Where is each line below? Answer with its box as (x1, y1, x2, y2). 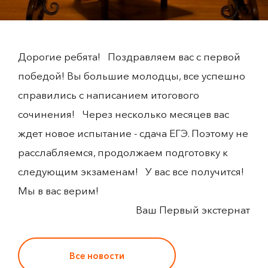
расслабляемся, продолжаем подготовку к (18, 146, 228, 159)
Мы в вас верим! (18, 184, 103, 197)
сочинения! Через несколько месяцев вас (18, 108, 229, 120)
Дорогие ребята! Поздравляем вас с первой (18, 50, 240, 63)
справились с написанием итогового (18, 89, 199, 101)
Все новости (69, 249, 124, 261)
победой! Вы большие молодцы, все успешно (18, 69, 245, 82)
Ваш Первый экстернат (136, 203, 250, 216)
